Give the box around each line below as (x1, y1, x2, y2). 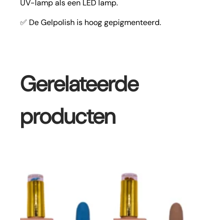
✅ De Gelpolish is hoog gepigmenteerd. (20, 17, 162, 27)
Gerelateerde (20, 69, 139, 98)
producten (20, 102, 116, 131)
